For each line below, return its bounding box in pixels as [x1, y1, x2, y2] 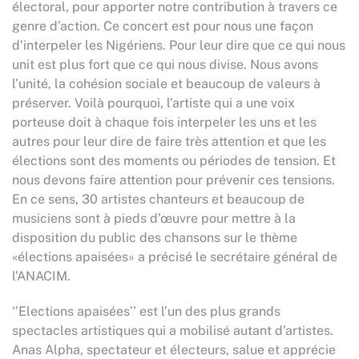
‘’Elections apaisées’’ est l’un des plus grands [12, 304, 280, 319]
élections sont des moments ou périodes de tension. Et [12, 153, 336, 168]
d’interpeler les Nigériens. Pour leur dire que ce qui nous [12, 38, 345, 53]
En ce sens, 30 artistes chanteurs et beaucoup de [12, 192, 305, 207]
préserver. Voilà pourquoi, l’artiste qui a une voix [12, 95, 295, 111]
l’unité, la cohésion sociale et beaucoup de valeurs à [12, 76, 321, 91]
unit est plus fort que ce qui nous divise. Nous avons [12, 57, 318, 72]
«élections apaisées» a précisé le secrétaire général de [12, 249, 337, 264]
